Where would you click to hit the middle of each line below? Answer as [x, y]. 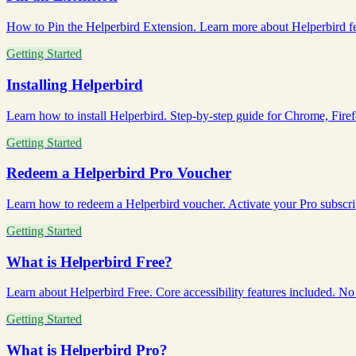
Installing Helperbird [75, 84]
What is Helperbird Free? [89, 261]
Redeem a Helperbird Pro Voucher [119, 173]
